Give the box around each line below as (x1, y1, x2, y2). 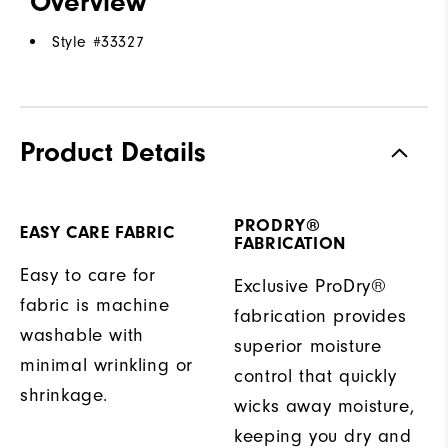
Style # (52, 32, 102, 51)
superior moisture (234, 334, 382, 357)
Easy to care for (20, 263, 156, 286)
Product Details (20, 135, 206, 168)
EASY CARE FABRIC (20, 221, 175, 243)
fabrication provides (234, 304, 407, 327)
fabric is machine (20, 293, 170, 316)
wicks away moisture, (234, 394, 415, 417)
